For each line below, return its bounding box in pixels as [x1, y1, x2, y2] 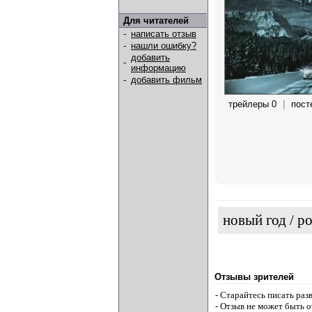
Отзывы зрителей [214, 272, 294, 282]
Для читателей [123, 15, 189, 26]
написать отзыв [131, 29, 196, 39]
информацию [131, 63, 186, 73]
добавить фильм [131, 75, 202, 85]
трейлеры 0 [228, 98, 276, 109]
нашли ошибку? [131, 40, 196, 51]
